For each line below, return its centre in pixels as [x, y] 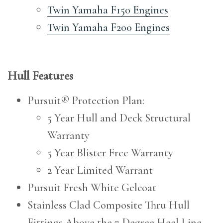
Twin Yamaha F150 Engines [108, 10]
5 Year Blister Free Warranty [110, 153]
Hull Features [40, 76]
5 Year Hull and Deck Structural [119, 118]
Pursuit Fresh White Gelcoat [92, 188]
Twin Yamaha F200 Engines [109, 27]
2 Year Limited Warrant [100, 170]
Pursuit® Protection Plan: [86, 101]
